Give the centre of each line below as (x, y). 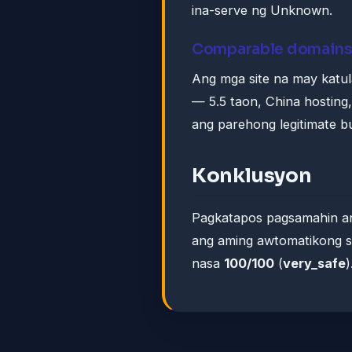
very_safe (314, 264)
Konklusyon (252, 176)
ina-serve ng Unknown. (262, 11)
